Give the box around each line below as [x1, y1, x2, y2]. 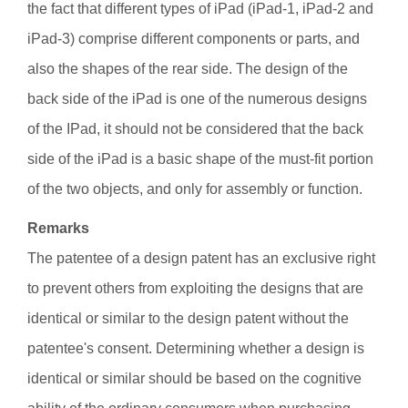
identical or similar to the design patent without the [27, 311, 349, 326]
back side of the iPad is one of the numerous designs [27, 91, 367, 107]
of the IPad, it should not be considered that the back [27, 121, 363, 137]
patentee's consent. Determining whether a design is [27, 341, 364, 356]
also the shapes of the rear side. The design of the [27, 61, 348, 76]
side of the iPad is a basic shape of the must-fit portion [27, 151, 373, 167]
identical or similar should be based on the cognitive [27, 371, 362, 386]
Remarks [27, 220, 89, 236]
